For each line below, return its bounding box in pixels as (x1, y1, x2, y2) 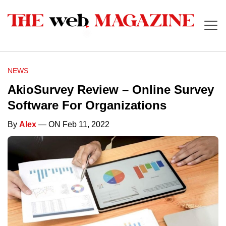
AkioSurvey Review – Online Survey (8, 83, 214, 97)
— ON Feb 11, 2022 (36, 120, 109, 129)
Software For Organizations (8, 98, 166, 112)
